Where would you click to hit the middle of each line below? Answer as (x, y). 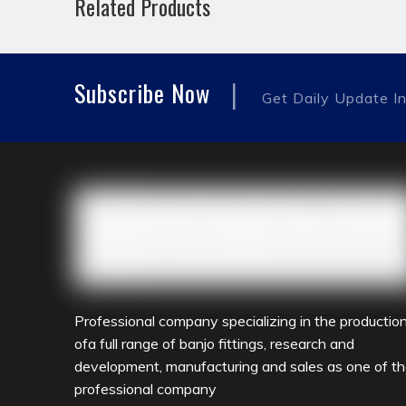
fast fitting (282, 42)
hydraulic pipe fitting (151, 42)
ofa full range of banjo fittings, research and (214, 343)
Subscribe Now (142, 93)
